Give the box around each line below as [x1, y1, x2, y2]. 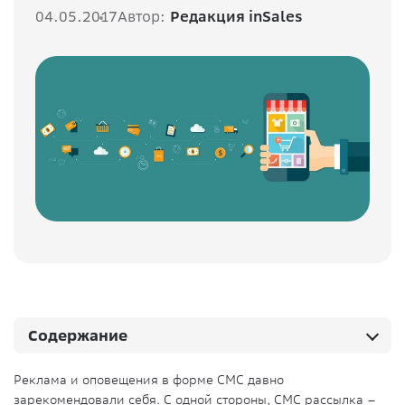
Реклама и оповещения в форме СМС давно [14, 371, 284, 388]
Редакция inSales [170, 7, 303, 25]
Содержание [28, 325, 127, 344]
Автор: [118, 7, 165, 25]
